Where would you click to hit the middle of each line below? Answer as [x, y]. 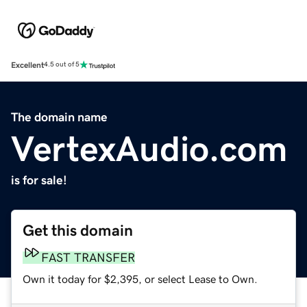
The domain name [59, 117]
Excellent [27, 65]
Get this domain [78, 230]
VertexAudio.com [149, 148]
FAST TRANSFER [88, 257]
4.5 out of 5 [62, 65]
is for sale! [39, 180]
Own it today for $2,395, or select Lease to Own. [140, 279]
